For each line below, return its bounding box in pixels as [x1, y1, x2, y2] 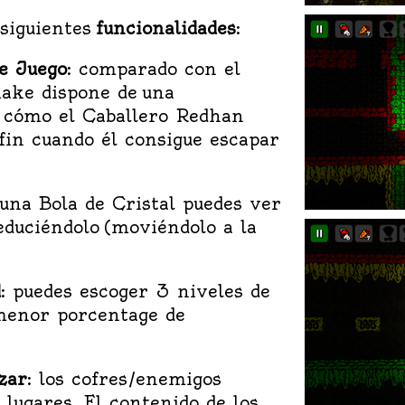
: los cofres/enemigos [27, 367, 221, 390]
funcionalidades [96, 16, 236, 39]
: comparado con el [67, 57, 240, 80]
